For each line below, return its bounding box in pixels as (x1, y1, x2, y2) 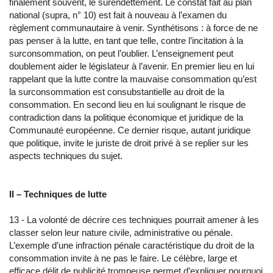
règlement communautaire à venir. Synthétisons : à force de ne (9, 23, 258, 33)
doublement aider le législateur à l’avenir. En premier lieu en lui (9, 61, 254, 71)
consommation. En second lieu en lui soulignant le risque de (9, 99, 246, 110)
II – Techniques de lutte (9, 189, 107, 199)
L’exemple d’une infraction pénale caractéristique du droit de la (9, 240, 254, 250)
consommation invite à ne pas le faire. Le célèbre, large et (9, 253, 237, 263)
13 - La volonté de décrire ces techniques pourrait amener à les (9, 214, 259, 225)
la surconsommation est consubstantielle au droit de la (9, 87, 224, 97)
